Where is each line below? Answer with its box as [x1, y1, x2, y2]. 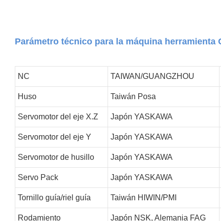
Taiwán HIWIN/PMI [110, 193, 177, 202]
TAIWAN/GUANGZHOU [110, 72, 194, 80]
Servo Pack [17, 173, 58, 182]
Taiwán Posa [110, 92, 156, 101]
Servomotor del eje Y [17, 132, 91, 141]
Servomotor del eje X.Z [17, 112, 98, 121]
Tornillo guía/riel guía [17, 193, 91, 202]
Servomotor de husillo [17, 152, 94, 161]
